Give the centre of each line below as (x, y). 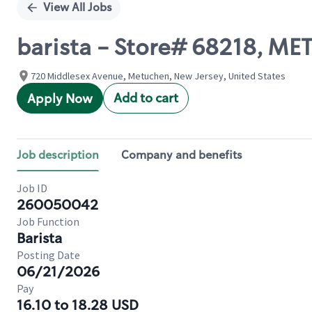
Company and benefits (182, 155)
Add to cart (146, 98)
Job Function (48, 221)
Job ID (32, 188)
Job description (58, 155)
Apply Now (60, 99)
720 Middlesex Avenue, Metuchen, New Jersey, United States (158, 76)
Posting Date (48, 255)
